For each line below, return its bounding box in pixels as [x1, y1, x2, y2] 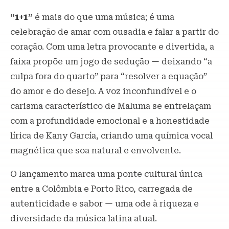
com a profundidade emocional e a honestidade [10, 116, 210, 126]
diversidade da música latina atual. [10, 213, 157, 223]
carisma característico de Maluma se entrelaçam [10, 101, 211, 111]
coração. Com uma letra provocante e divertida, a [10, 41, 214, 52]
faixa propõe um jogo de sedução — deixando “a [10, 56, 212, 66]
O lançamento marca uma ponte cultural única [10, 169, 202, 179]
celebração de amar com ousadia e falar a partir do [10, 27, 219, 37]
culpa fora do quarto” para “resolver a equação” [10, 71, 207, 81]
